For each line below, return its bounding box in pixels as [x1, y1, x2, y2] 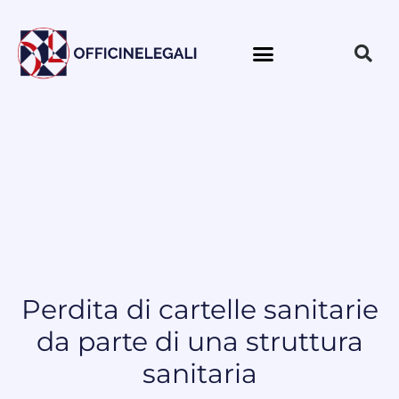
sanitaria [142, 356, 257, 390]
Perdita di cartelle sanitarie [20, 292, 379, 326]
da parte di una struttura [36, 324, 363, 358]
